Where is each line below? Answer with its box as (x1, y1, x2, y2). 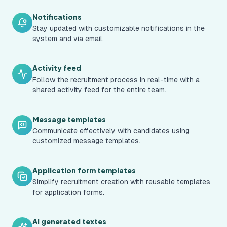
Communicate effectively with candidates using (32, 127, 190, 135)
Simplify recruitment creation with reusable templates (32, 178, 210, 186)
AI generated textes (32, 217, 106, 226)
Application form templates (32, 166, 136, 175)
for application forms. (32, 188, 104, 196)
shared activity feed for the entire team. (32, 86, 166, 94)
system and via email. (32, 34, 104, 43)
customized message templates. (32, 137, 140, 145)
